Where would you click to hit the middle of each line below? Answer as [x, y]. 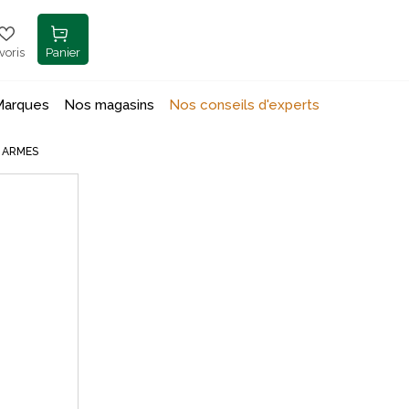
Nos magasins [109, 105]
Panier [63, 53]
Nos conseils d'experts [244, 105]
